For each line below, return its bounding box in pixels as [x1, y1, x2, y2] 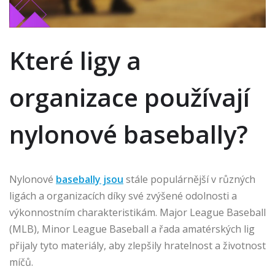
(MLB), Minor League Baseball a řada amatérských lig [9, 222, 255, 236]
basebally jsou [56, 172, 123, 186]
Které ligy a [9, 43, 141, 77]
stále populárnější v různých [123, 172, 255, 186]
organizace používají [9, 80, 250, 114]
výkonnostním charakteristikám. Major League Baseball [9, 205, 266, 219]
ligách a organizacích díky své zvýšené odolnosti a [9, 188, 237, 203]
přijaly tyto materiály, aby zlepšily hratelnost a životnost [9, 238, 266, 252]
